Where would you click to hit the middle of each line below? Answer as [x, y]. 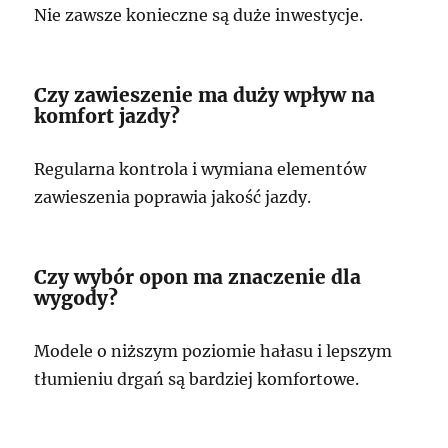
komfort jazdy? [107, 115]
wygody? [76, 297]
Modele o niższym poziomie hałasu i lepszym [213, 350]
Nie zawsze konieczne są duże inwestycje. [199, 14]
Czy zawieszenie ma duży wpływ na [205, 94]
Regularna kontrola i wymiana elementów [200, 168]
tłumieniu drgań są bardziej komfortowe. [197, 378]
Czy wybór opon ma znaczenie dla [198, 276]
